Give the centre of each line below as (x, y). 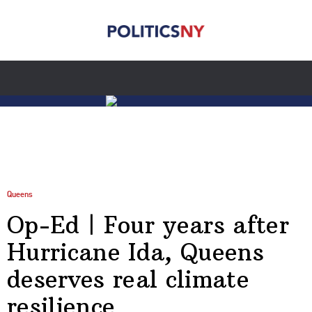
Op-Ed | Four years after (148, 225)
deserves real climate (128, 279)
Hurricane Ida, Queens (136, 252)
